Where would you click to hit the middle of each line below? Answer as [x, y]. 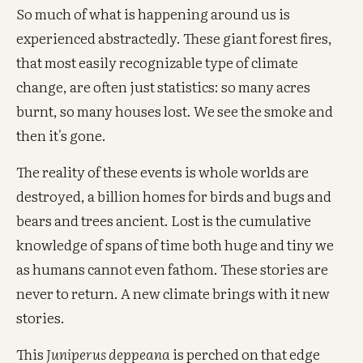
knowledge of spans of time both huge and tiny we [175, 244]
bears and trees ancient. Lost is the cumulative [164, 220]
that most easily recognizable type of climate [158, 62]
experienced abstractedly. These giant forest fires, [175, 37]
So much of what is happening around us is [154, 13]
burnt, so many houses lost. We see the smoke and [175, 110]
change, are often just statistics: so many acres [164, 86]
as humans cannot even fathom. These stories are [173, 268]
